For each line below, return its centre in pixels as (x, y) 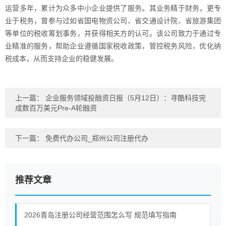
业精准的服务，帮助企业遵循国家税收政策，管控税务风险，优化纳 (113, 46)
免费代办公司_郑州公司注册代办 (97, 138)
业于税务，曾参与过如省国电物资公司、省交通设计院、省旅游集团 (113, 21)
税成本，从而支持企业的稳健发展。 (62, 59)
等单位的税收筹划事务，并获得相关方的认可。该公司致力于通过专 (113, 33)
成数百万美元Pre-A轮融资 (56, 108)
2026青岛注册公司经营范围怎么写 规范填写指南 (100, 215)
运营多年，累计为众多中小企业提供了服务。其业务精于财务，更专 (113, 8)
